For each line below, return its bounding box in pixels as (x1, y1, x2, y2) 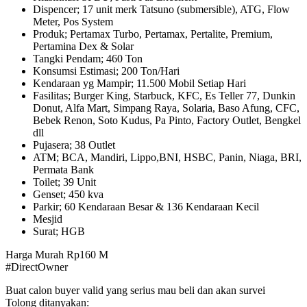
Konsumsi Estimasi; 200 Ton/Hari (33, 64, 180, 77)
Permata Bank (33, 163, 94, 175)
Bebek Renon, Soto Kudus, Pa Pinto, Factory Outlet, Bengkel (33, 114, 301, 126)
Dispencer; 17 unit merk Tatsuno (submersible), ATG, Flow (33, 3, 290, 15)
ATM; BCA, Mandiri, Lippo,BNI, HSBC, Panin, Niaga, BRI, (33, 151, 302, 163)
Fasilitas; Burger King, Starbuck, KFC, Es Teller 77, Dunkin (33, 89, 295, 101)
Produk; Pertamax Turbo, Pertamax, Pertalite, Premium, (33, 27, 273, 40)
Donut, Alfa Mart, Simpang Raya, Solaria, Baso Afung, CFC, (33, 101, 299, 114)
